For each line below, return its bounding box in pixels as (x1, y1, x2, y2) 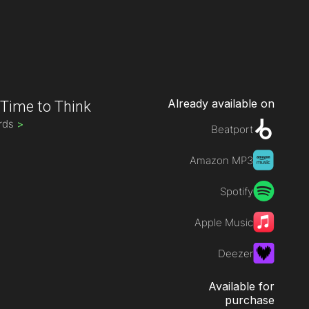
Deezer (217, 247, 253, 260)
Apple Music (194, 216, 253, 229)
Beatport (210, 123, 253, 136)
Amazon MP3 (189, 154, 253, 167)
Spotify (219, 185, 253, 198)
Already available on (167, 97, 275, 110)
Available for (208, 279, 275, 293)
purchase (224, 293, 275, 307)
